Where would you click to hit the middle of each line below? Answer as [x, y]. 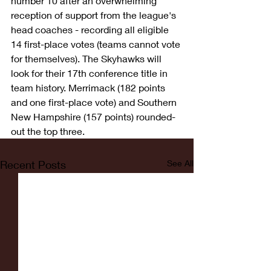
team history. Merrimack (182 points [89, 87]
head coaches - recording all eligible [91, 29]
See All [180, 163]
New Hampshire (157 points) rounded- [93, 116]
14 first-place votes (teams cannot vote [97, 44]
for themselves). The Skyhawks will [87, 58]
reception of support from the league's [95, 15]
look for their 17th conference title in [90, 73]
